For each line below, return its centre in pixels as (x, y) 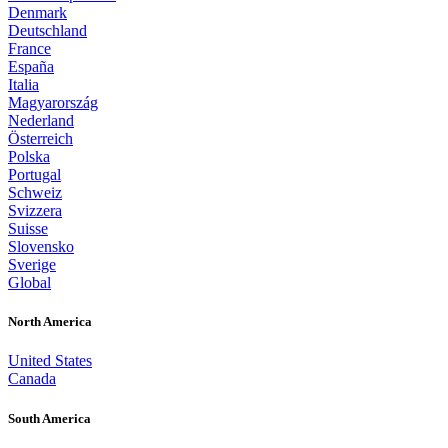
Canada (32, 379)
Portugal (34, 175)
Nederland (41, 121)
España (31, 67)
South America (49, 418)
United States (50, 361)
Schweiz (35, 193)
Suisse (28, 229)
